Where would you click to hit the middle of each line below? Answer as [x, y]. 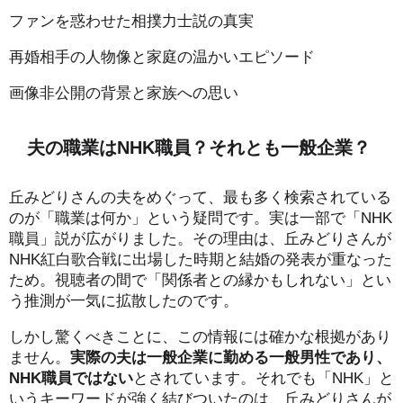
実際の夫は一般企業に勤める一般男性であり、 [231, 356]
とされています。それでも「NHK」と [264, 377]
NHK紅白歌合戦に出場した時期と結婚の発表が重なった [201, 258]
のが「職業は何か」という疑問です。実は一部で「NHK [201, 217]
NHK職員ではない [71, 377]
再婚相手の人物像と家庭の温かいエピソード [162, 56]
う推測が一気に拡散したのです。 [124, 300]
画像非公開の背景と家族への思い [124, 92]
